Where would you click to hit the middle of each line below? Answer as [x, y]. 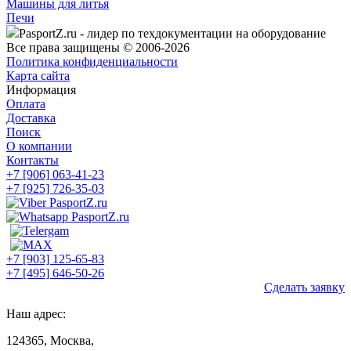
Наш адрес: [36, 314]
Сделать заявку [304, 288]
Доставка [31, 118]
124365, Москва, [50, 341]
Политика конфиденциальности [92, 62]
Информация [41, 90]
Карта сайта [38, 76]
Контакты [33, 161]
